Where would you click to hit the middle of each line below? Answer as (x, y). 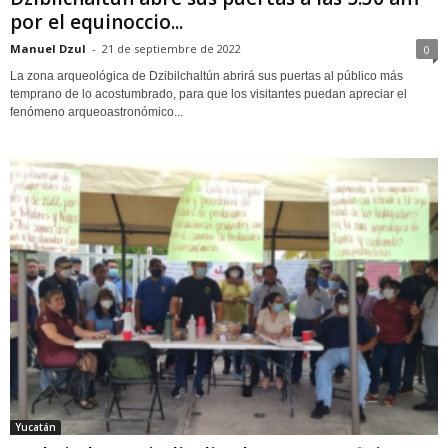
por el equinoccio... (96, 22)
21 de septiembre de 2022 (171, 49)
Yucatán (35, 426)
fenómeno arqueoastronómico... (96, 112)
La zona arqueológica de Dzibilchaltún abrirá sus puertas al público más (206, 76)
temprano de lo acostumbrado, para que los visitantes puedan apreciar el (208, 94)
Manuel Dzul (48, 49)
